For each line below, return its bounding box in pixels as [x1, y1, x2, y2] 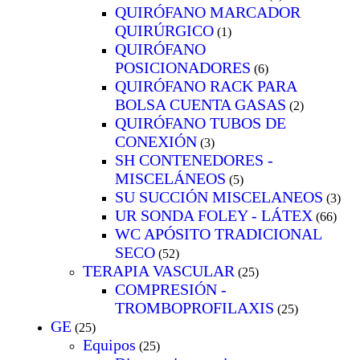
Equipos [83, 335, 136, 354]
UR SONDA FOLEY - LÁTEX [115, 206, 313, 224]
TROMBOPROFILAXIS [115, 298, 274, 317]
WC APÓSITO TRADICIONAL [115, 224, 321, 243]
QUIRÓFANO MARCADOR [115, 2, 301, 21]
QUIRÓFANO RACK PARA [115, 76, 297, 95]
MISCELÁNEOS [115, 169, 226, 187]
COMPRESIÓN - [115, 280, 227, 298]
